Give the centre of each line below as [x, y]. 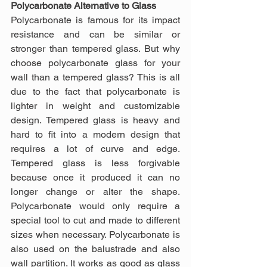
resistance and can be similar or [95, 34]
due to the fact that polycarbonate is [95, 91]
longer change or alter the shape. [95, 191]
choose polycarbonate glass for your [95, 63]
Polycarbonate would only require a [95, 206]
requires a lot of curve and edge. [95, 148]
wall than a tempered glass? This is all [95, 77]
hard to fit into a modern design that [95, 134]
